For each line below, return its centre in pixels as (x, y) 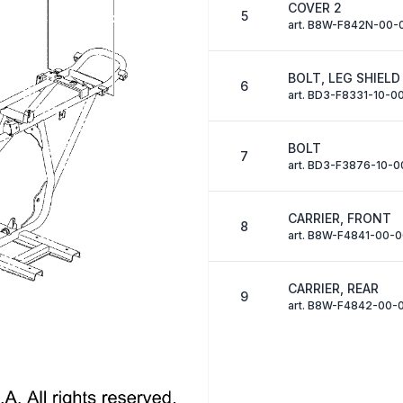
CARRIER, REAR (333, 289)
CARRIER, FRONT (339, 219)
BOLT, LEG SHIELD (344, 78)
